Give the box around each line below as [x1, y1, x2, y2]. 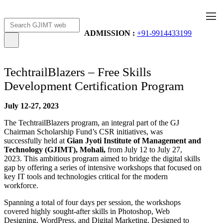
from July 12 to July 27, [106, 145, 182, 154]
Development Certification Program [4, 79, 184, 93]
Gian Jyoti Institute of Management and [67, 136, 201, 145]
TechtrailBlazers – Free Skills [4, 65, 151, 79]
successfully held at [4, 136, 67, 145]
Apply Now [85, 20, 111, 26]
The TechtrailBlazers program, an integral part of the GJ [4, 118, 179, 127]
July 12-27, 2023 [4, 101, 59, 110]
